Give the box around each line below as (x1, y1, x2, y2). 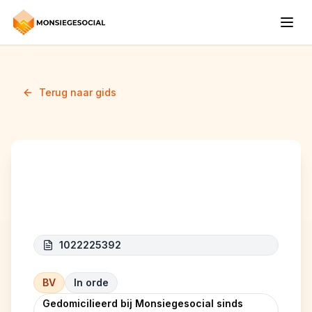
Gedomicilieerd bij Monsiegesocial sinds (42, 297, 243, 309)
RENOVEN (33, 185, 134, 210)
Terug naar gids (39, 86, 116, 98)
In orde (74, 276, 109, 288)
